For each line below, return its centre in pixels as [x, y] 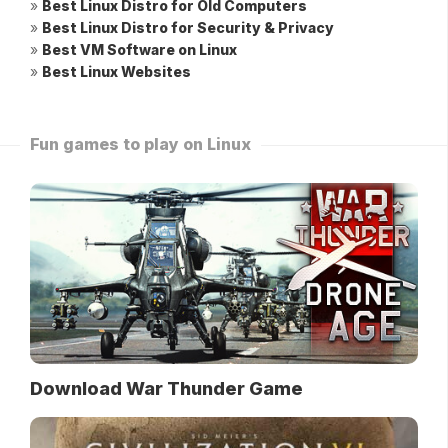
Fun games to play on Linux [140, 144]
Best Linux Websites [116, 72]
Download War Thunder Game [166, 389]
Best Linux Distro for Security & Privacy [188, 28]
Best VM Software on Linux [139, 50]
